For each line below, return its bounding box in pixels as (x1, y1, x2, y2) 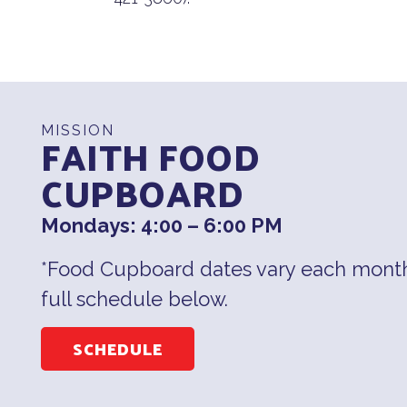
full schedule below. (41, 286, 228, 311)
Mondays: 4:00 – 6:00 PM (41, 213, 283, 238)
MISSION (41, 122, 114, 140)
